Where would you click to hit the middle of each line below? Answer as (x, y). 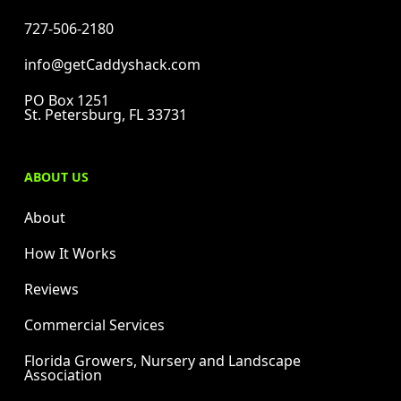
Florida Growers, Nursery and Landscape (162, 360)
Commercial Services (94, 324)
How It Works (70, 253)
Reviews (51, 289)
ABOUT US (56, 176)
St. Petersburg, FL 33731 (106, 114)
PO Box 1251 (67, 100)
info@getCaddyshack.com (112, 64)
